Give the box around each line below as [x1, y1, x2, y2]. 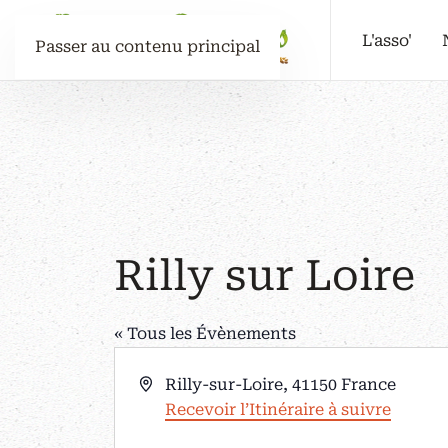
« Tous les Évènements [114, 324, 296, 343]
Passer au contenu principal [35, 37, 260, 56]
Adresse [138, 374, 201, 393]
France [340, 375, 396, 394]
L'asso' [361, 30, 412, 50]
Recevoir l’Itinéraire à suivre [164, 400, 391, 419]
